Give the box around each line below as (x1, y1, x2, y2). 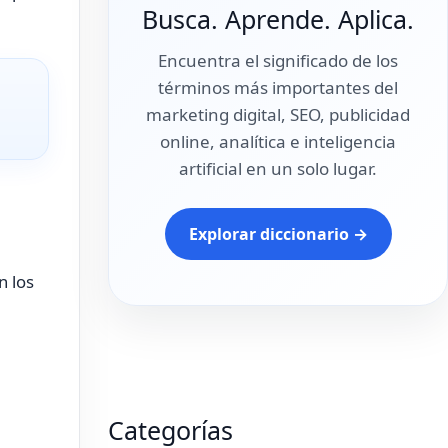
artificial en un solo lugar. (179, 157, 377, 180)
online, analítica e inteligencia (160, 130, 396, 153)
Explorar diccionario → (188, 223, 368, 245)
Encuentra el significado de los (158, 49, 398, 72)
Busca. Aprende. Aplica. (142, 2, 414, 36)
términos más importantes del (158, 76, 398, 99)
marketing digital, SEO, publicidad (146, 103, 410, 126)
